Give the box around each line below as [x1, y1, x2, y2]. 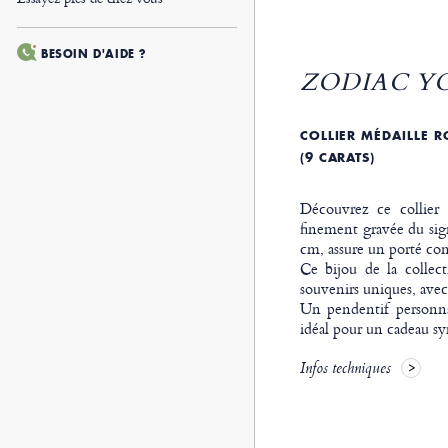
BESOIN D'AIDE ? [40, 47, 147, 61]
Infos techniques [299, 357, 391, 384]
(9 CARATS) [299, 150, 376, 166]
